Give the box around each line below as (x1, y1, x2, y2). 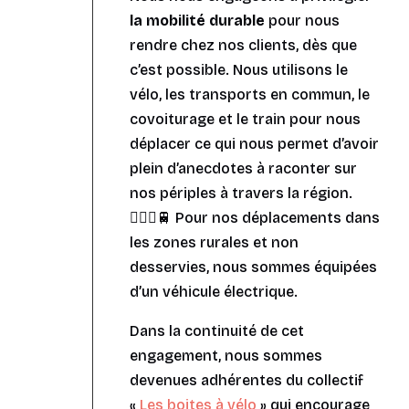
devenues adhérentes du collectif (129, 372, 363, 390)
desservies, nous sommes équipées (129, 258, 377, 277)
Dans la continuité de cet (129, 322, 304, 341)
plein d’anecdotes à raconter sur (129, 160, 357, 178)
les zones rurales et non (129, 234, 299, 252)
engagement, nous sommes (129, 347, 322, 365)
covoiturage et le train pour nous (129, 110, 361, 129)
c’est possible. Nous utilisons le (129, 61, 348, 79)
